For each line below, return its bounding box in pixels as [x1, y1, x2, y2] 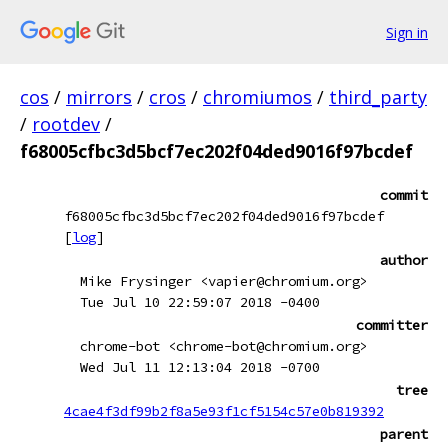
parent [380, 425, 428, 443]
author [380, 251, 428, 269]
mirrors [66, 85, 132, 109]
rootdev [32, 112, 100, 136]
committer [356, 316, 428, 334]
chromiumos [203, 85, 312, 109]
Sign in [386, 22, 428, 42]
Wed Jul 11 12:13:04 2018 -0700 [80, 358, 320, 376]
